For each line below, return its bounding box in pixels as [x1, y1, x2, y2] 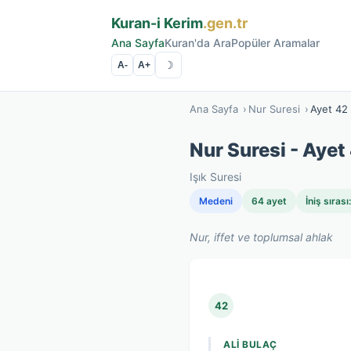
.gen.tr [203, 15, 248, 31]
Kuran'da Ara [165, 36, 231, 49]
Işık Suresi [190, 170, 241, 183]
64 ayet [251, 195, 287, 207]
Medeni [199, 195, 233, 207]
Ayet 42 [310, 103, 348, 115]
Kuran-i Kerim [111, 15, 203, 31]
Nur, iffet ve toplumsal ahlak [190, 230, 333, 244]
